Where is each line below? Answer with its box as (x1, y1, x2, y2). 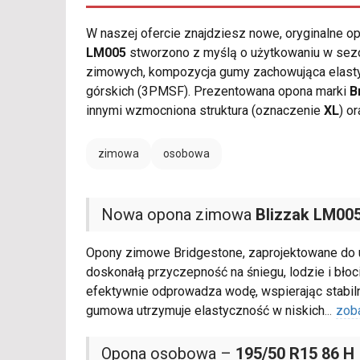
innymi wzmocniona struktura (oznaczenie (86, 103, 324, 119)
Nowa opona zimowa (101, 205, 256, 225)
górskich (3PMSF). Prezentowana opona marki (86, 84, 350, 100)
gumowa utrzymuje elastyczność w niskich (86, 303, 325, 319)
